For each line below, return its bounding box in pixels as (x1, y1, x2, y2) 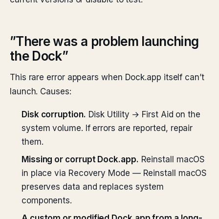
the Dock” (10, 48, 68, 64)
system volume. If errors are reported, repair (22, 123, 193, 133)
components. (22, 196, 72, 205)
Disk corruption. (22, 109, 86, 119)
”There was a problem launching (10, 34, 199, 49)
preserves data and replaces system (22, 182, 164, 192)
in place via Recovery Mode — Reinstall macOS (22, 168, 207, 178)
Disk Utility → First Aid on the (86, 109, 200, 119)
